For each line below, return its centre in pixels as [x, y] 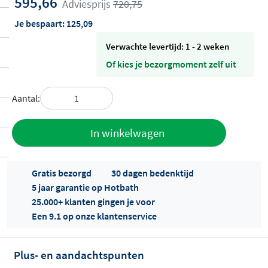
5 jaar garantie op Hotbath [85, 188]
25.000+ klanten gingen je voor [93, 202]
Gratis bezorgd [62, 173]
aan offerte [51, 140]
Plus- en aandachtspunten [79, 255]
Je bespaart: [40, 23]
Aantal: [26, 98]
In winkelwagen [127, 133]
